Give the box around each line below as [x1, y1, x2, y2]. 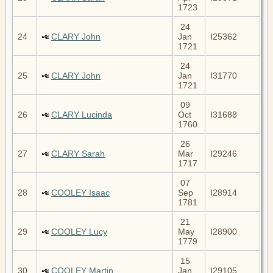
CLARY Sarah [51, 148, 105, 158]
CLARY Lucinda [51, 109, 112, 119]
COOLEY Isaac [51, 187, 110, 197]
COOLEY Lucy [51, 226, 107, 236]
